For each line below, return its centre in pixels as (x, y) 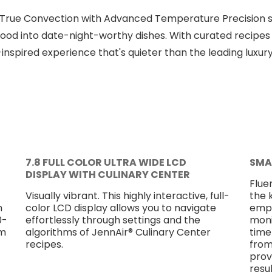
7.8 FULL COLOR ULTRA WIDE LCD (106, 162)
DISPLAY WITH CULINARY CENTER (107, 174)
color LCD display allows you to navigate (121, 208)
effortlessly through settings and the (113, 220)
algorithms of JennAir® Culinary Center (118, 232)
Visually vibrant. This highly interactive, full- (127, 195)
